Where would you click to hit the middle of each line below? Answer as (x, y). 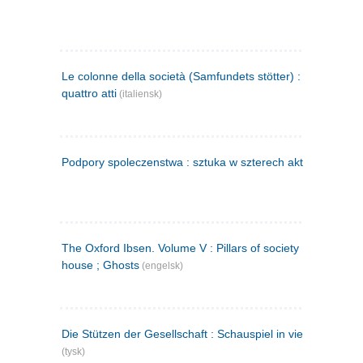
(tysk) (73, 352)
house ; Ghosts (100, 265)
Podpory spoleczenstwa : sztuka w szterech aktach (192, 162)
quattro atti (89, 94)
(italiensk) (139, 94)
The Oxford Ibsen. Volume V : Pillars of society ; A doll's (203, 248)
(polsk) (338, 163)
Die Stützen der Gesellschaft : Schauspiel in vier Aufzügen (210, 334)
